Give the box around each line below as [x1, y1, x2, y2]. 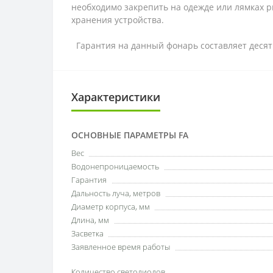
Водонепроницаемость [71, 161, 159, 172]
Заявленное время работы [71, 241, 170, 252]
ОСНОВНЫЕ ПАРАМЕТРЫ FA [71, 129, 188, 141]
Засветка [71, 228, 104, 239]
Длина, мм [71, 214, 109, 225]
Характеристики [71, 90, 160, 104]
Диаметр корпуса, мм [71, 201, 150, 212]
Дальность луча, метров [71, 188, 160, 199]
